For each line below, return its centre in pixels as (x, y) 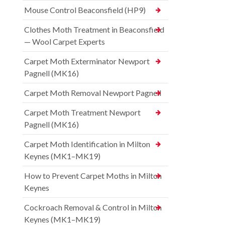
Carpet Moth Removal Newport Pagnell (93, 93)
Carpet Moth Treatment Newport (82, 113)
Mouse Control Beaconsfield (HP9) (85, 10)
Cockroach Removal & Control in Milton (93, 207)
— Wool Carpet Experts (65, 42)
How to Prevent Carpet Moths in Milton (93, 176)
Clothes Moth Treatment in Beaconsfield (94, 30)
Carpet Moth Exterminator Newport (87, 61)
